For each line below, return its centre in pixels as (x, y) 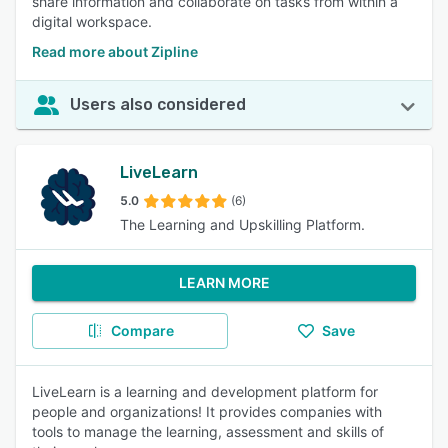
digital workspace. (92, 21)
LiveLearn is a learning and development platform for (205, 391)
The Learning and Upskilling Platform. (242, 224)
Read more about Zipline (115, 51)
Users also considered (158, 104)
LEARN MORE (224, 282)
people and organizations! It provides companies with (207, 411)
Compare (142, 330)
